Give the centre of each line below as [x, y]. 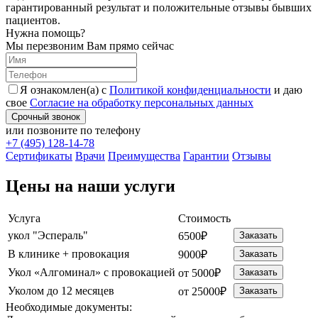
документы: [104, 307]
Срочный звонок [46, 116]
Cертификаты [39, 155]
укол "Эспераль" [48, 235]
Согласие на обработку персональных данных [142, 102]
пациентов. [33, 20]
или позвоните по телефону [73, 130]
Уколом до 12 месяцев [61, 290]
